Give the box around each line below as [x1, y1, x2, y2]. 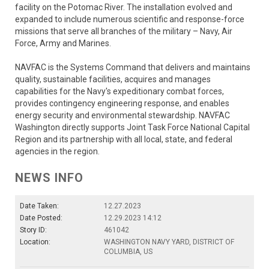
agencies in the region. [15, 146, 100, 156]
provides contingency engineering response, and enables [15, 98, 229, 108]
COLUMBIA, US [104, 247, 153, 256]
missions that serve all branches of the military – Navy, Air [15, 26, 232, 36]
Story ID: [20, 225, 47, 234]
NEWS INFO [15, 170, 83, 185]
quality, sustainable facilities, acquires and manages [15, 74, 211, 84]
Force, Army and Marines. [15, 38, 111, 48]
